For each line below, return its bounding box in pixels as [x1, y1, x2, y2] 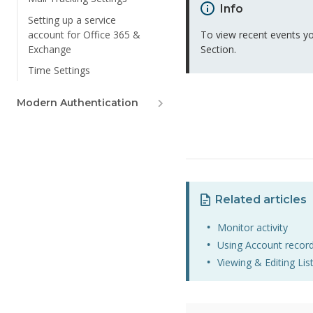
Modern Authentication [17, 96, 138, 109]
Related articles [214, 193, 307, 207]
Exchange [28, 42, 71, 56]
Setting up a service [28, 13, 116, 27]
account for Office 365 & [28, 27, 140, 41]
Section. [201, 43, 237, 57]
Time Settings [28, 64, 90, 78]
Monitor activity [217, 221, 289, 235]
